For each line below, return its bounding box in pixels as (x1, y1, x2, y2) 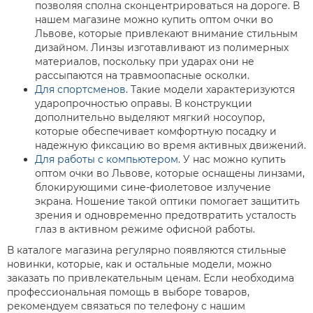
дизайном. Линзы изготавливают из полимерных (35, 41, 289, 54)
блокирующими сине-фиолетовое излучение (35, 181, 271, 194)
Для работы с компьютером (35, 153, 178, 166)
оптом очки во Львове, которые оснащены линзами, (35, 167, 305, 180)
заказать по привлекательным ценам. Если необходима (7, 272, 294, 284)
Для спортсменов (35, 83, 126, 96)
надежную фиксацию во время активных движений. (35, 139, 306, 152)
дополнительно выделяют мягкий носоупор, (35, 111, 265, 124)
